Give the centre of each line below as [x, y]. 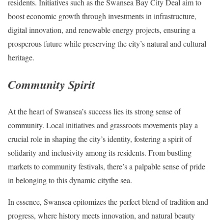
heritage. [21, 57]
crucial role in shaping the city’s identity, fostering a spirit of [100, 138]
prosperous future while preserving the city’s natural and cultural [107, 44]
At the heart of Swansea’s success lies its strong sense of [94, 111]
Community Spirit [52, 84]
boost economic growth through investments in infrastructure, [102, 16]
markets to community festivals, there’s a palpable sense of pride [107, 166]
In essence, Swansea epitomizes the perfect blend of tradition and [108, 201]
